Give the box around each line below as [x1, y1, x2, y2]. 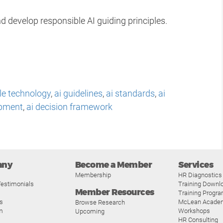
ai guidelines [54, 88, 103, 99]
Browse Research [75, 198, 125, 206]
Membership [75, 171, 111, 179]
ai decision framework [26, 101, 112, 112]
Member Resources [75, 186, 154, 198]
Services [178, 159, 214, 171]
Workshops [178, 207, 211, 215]
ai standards [106, 88, 155, 99]
